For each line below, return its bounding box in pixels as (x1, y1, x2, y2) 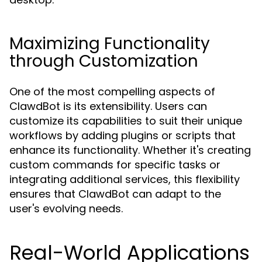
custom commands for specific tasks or (9, 157, 220, 172)
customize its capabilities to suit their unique (9, 113, 242, 128)
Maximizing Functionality (9, 32, 210, 55)
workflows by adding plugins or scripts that (9, 128, 236, 143)
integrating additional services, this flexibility (9, 172, 240, 187)
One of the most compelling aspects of (9, 84, 215, 99)
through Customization (9, 50, 198, 73)
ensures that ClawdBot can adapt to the (9, 187, 221, 201)
